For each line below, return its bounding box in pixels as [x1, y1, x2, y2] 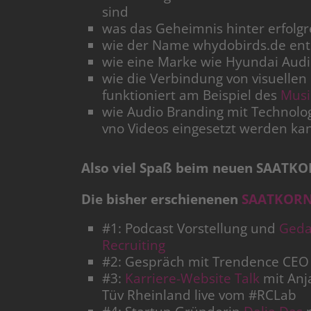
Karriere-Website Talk [125, 269, 260, 288]
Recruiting [102, 236, 165, 255]
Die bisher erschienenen [81, 190, 242, 209]
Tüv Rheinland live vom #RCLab [102, 286, 296, 305]
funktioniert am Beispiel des [102, 86, 280, 105]
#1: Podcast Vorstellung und [102, 219, 279, 238]
